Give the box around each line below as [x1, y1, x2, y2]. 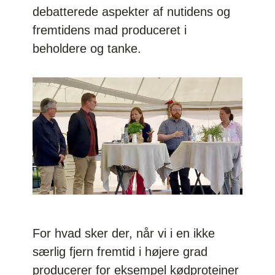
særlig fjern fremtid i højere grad [33, 244, 208, 258]
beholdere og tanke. [33, 41, 142, 55]
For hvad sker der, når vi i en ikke [33, 226, 215, 240]
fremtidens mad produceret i [33, 23, 187, 37]
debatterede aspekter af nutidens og [33, 4, 231, 18]
